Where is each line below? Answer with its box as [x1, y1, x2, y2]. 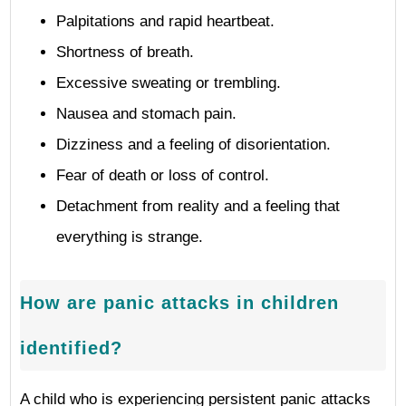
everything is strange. [56, 228, 203, 246]
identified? [20, 338, 122, 358]
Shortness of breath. [56, 43, 194, 61]
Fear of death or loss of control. [56, 167, 269, 184]
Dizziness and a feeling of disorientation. [56, 136, 331, 153]
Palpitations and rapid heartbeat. [56, 13, 275, 30]
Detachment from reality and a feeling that [56, 198, 340, 215]
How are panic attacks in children [20, 293, 339, 313]
